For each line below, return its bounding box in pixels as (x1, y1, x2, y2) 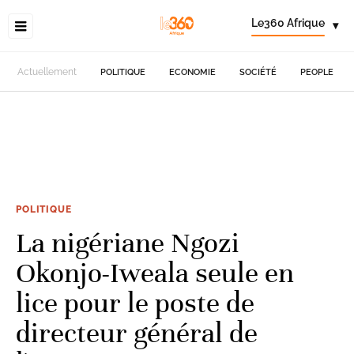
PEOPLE (300, 66, 334, 77)
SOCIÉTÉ (239, 66, 277, 77)
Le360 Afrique (251, 17, 325, 29)
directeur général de (16, 315, 258, 350)
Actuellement (17, 66, 77, 77)
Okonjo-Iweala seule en (16, 255, 294, 290)
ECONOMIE (169, 66, 217, 77)
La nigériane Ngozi (16, 225, 239, 260)
